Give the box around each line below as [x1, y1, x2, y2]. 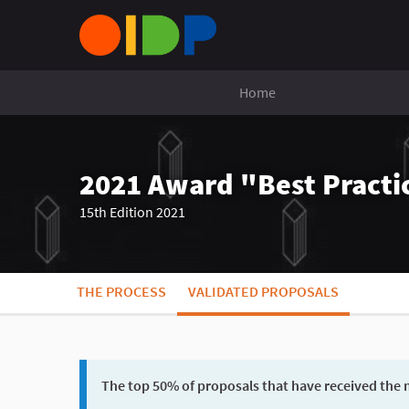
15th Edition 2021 [79, 202, 185, 221]
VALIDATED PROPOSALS [188, 282, 339, 300]
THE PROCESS [77, 282, 166, 300]
